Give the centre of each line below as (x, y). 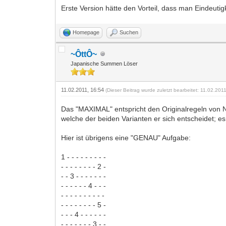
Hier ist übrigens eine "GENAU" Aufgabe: (126, 137)
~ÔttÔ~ (84, 54)
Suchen (129, 32)
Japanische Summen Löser (104, 63)
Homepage (86, 32)
